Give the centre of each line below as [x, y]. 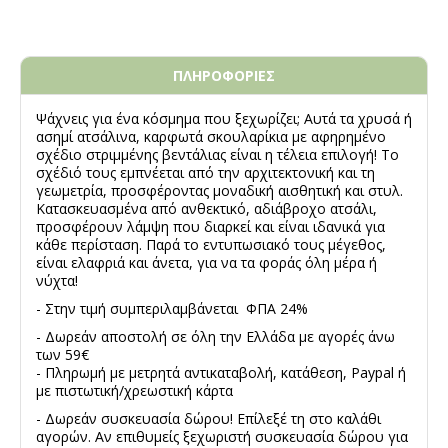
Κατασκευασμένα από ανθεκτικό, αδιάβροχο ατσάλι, [206, 209]
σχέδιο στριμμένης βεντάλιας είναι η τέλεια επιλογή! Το [217, 155]
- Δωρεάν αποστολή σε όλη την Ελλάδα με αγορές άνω [215, 337]
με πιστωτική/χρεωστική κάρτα [134, 391]
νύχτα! [57, 281]
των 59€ [62, 355]
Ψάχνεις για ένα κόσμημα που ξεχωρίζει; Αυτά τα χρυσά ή [224, 119]
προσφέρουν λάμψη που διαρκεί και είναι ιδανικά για [210, 227]
